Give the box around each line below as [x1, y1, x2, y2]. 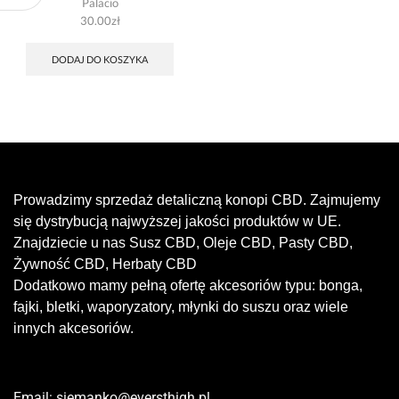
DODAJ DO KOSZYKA [52, 53, 148, 65]
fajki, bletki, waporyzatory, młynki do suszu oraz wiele [13, 298, 348, 314]
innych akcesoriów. [13, 320, 134, 336]
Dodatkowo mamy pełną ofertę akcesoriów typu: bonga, [13, 277, 362, 293]
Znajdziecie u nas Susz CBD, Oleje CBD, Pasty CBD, [13, 234, 353, 250]
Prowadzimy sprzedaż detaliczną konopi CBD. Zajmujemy [13, 191, 380, 208]
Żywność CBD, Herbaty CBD [13, 256, 200, 272]
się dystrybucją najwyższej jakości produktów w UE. [13, 213, 341, 229]
